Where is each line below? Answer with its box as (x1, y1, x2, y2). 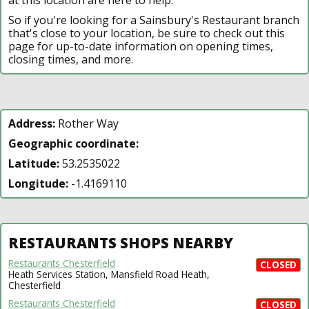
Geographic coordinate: (8, 135, 139, 151)
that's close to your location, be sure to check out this (8, 25, 285, 41)
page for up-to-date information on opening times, (8, 38, 273, 54)
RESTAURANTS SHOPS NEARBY (8, 232, 233, 252)
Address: (8, 115, 55, 131)
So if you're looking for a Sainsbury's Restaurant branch (8, 12, 299, 28)
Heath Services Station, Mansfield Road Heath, (8, 267, 210, 281)
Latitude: (8, 155, 59, 171)
